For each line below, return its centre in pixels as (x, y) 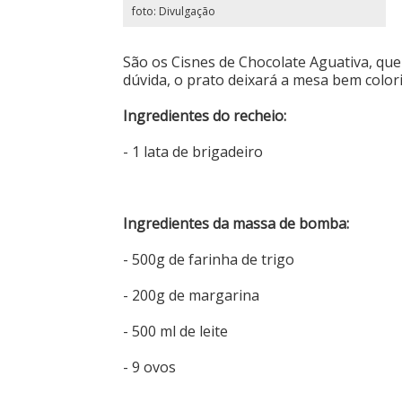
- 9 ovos (149, 367)
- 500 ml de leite (175, 331)
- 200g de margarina (191, 295)
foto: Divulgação (174, 11)
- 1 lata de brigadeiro (193, 151)
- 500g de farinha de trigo (209, 259)
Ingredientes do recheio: (205, 115)
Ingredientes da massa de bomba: (236, 223)
